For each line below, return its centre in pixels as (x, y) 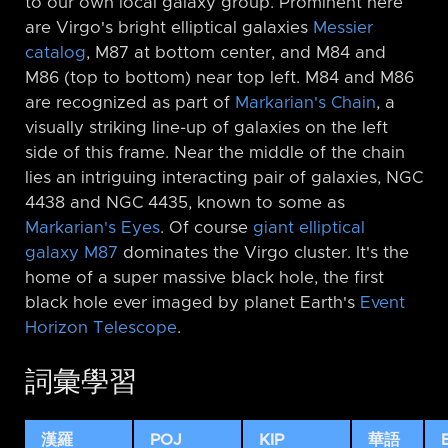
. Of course (206, 227)
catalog (55, 52)
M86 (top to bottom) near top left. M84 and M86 (219, 77)
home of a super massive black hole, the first (204, 277)
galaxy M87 (71, 252)
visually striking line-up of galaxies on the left (206, 127)
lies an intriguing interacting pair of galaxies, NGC (224, 177)
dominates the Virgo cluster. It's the (263, 252)
